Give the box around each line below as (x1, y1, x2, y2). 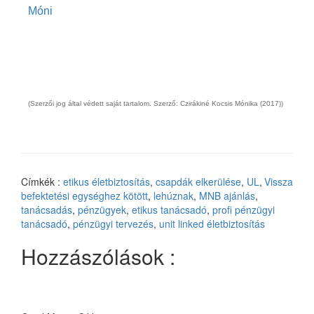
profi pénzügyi (212, 203, 275, 217)
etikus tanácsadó (132, 203, 207, 217)
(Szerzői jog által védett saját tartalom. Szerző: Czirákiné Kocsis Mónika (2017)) (28, 100, 283, 108)
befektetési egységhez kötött (21, 189, 148, 203)
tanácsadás (21, 203, 72, 217)
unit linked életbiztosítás (159, 217, 265, 231)
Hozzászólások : (21, 241, 175, 272)
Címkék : (21, 175, 63, 189)
